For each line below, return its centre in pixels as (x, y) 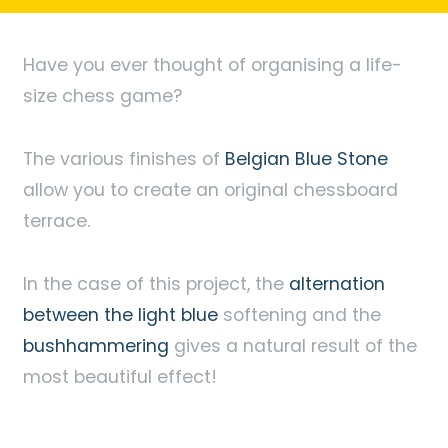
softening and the (299, 314)
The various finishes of (123, 158)
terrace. (56, 220)
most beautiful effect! (119, 376)
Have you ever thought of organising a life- (212, 64)
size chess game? (102, 95)
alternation (336, 283)
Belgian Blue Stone (306, 158)
